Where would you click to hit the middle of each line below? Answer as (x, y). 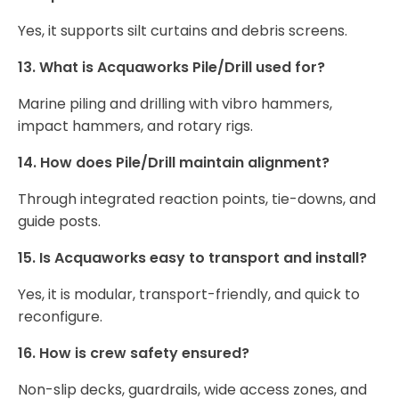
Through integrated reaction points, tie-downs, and (197, 199)
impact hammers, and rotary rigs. (135, 126)
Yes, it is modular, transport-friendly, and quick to (189, 295)
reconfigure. (60, 317)
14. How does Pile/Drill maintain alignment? (174, 163)
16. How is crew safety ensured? (134, 354)
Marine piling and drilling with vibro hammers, (175, 104)
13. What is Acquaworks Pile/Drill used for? (171, 68)
